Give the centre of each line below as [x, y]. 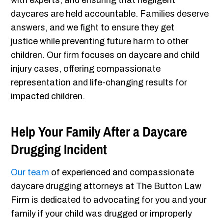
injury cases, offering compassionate [86, 69]
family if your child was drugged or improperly [102, 214]
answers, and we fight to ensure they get [93, 28]
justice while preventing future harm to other [100, 41]
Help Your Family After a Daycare [99, 132]
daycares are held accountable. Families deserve [110, 14]
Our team [30, 173]
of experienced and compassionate [122, 173]
